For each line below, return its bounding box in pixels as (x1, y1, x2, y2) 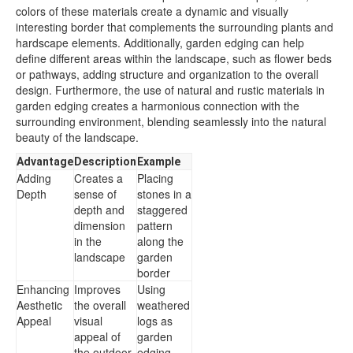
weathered (137, 297, 190, 313)
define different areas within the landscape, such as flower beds (16, 50, 332, 66)
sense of (74, 186, 117, 202)
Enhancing (17, 281, 69, 297)
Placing (137, 170, 173, 186)
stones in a (137, 186, 191, 202)
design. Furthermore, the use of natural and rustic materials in (16, 82, 325, 98)
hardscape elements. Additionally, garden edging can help (16, 35, 304, 50)
